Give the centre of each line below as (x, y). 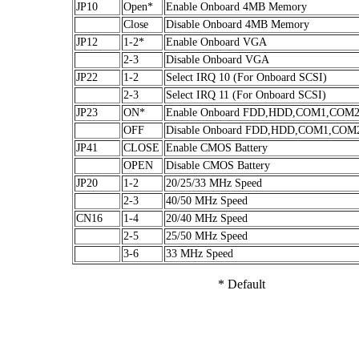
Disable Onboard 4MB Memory (238, 24)
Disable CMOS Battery (218, 165)
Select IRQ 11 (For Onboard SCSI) (246, 95)
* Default (241, 284)
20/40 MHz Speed (207, 218)
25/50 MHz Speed (207, 236)
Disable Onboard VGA (218, 59)
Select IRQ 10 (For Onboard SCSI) (246, 77)
